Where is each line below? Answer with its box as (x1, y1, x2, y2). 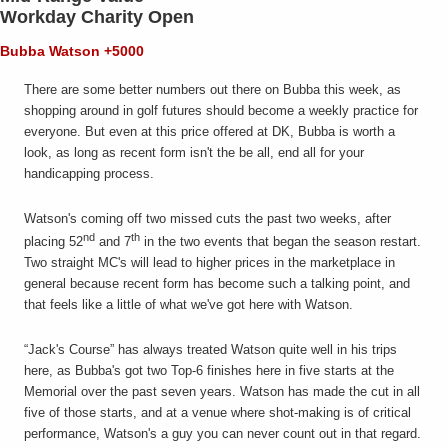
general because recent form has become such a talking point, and (24, 276, 410, 292)
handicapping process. (24, 166, 154, 182)
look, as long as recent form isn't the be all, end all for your (24, 145, 364, 161)
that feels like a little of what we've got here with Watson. (24, 297, 353, 313)
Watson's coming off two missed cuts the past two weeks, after (24, 211, 391, 227)
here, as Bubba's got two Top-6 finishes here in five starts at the (24, 363, 394, 379)
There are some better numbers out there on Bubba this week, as (24, 82, 401, 98)
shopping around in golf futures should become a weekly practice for (24, 103, 418, 119)
